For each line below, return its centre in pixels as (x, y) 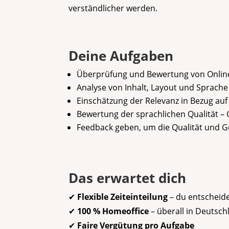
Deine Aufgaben (121, 55)
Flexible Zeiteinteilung (123, 197)
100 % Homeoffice (113, 211)
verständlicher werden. (113, 8)
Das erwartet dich (128, 178)
